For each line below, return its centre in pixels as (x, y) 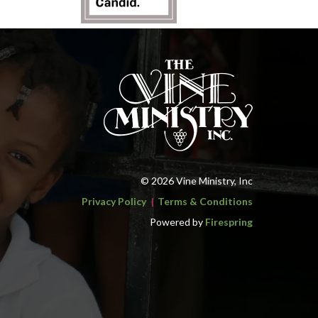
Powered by (177, 222)
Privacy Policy (114, 202)
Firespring (229, 222)
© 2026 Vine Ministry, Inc (197, 181)
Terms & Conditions (205, 202)
